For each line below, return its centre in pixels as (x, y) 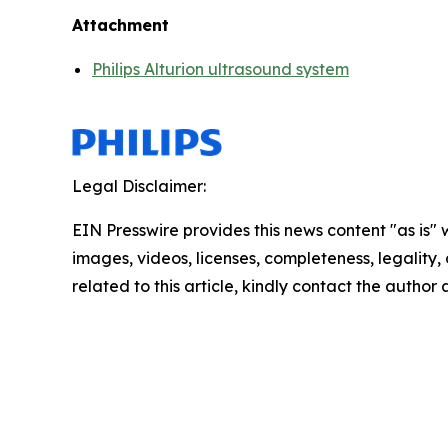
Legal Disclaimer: (139, 186)
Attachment (120, 25)
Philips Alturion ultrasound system (220, 69)
